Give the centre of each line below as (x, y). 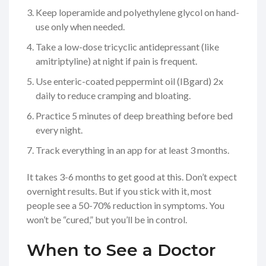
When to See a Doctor (121, 250)
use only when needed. (80, 26)
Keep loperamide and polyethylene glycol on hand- (137, 12)
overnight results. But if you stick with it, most (119, 191)
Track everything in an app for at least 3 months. (132, 150)
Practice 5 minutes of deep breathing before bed (134, 115)
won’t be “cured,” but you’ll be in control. (107, 219)
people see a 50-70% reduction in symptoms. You (126, 205)
